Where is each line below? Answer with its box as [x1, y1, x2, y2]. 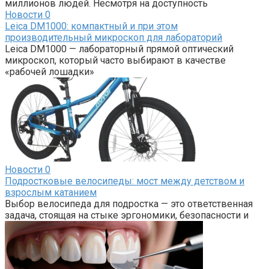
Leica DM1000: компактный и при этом [5, 20, 178, 32]
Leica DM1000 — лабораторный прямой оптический [5, 43, 234, 55]
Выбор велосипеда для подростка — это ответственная [5, 198, 253, 210]
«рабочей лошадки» [5, 65, 94, 77]
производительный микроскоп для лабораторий [5, 31, 222, 43]
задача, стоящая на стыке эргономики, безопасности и [5, 209, 249, 221]
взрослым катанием [5, 186, 97, 198]
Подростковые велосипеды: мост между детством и [5, 175, 244, 187]
